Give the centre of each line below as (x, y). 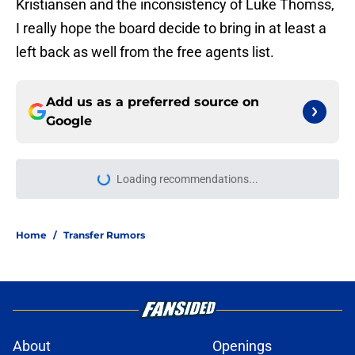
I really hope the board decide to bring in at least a (171, 29)
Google (69, 121)
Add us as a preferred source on (153, 102)
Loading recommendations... (187, 179)
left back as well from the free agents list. (145, 52)
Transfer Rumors (104, 235)
